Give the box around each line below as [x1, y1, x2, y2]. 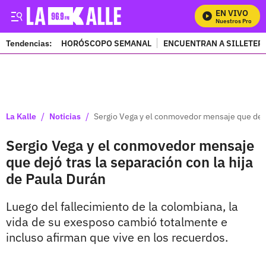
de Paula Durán [6, 169, 106, 188]
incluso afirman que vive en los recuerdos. [6, 229, 228, 245]
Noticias [49, 110, 81, 122]
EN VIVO [216, 8, 248, 18]
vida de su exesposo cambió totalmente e [6, 214, 227, 230]
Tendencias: [6, 37, 52, 49]
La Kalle [6, 110, 36, 122]
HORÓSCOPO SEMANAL [61, 37, 151, 49]
